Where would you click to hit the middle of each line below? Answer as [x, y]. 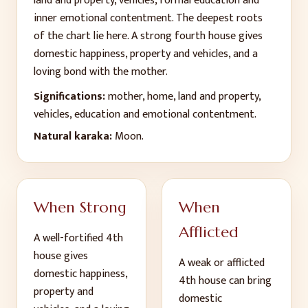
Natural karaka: [73, 136]
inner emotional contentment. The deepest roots [148, 18]
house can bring [234, 281]
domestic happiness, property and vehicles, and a [146, 54]
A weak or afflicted [222, 263]
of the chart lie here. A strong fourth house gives [148, 36]
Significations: [69, 97]
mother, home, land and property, [184, 97]
